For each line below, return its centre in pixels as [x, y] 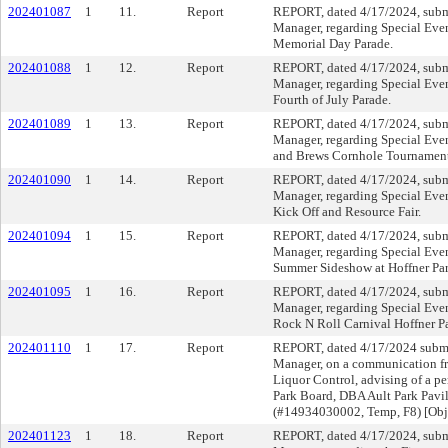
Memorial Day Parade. [333, 43]
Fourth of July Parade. [332, 99]
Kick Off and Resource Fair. [347, 211]
